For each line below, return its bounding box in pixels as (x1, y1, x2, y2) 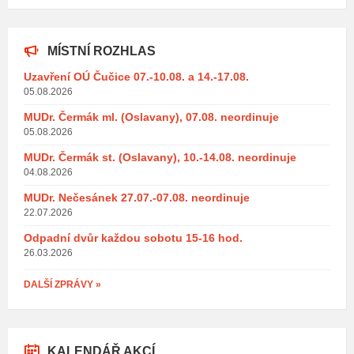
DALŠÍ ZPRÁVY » (24, 278, 101, 290)
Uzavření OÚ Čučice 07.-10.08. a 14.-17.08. (24, 70, 249, 83)
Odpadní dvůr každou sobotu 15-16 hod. (24, 231, 243, 244)
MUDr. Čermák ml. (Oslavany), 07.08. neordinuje (24, 110, 279, 123)
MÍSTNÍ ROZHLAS (47, 43, 156, 58)
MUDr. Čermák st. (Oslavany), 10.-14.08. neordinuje (24, 150, 296, 164)
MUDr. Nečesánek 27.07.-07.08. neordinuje (24, 190, 250, 204)
